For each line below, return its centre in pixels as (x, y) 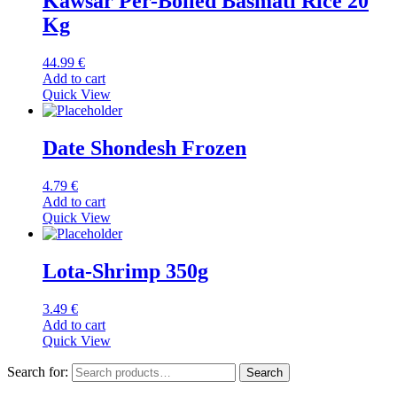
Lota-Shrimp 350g (125, 271)
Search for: (38, 371)
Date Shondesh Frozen (144, 148)
